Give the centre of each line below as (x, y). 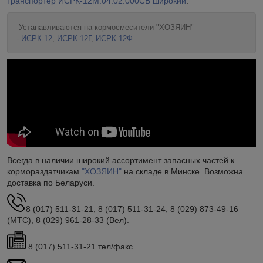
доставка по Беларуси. (51, 182)
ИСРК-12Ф (114, 38)
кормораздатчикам (44, 171)
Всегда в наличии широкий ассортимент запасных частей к (121, 160)
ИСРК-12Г (74, 38)
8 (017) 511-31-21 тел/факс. (80, 246)
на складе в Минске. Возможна (182, 171)
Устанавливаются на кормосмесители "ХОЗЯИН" (105, 27)
